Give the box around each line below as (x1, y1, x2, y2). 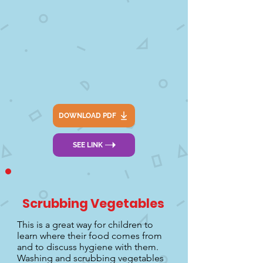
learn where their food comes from (17, 230, 162, 241)
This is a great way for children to (17, 219, 153, 230)
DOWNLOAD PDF (59, 112, 116, 120)
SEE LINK (72, 141, 103, 149)
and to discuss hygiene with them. (17, 241, 159, 252)
